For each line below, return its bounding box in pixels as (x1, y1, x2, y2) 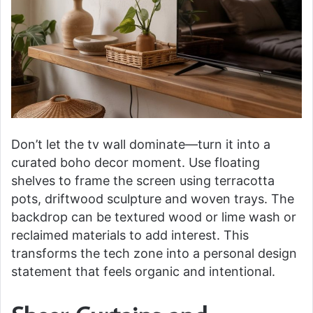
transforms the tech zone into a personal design (11, 245, 297, 261)
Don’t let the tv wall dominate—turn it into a (11, 136, 270, 152)
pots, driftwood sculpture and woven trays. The (11, 191, 294, 206)
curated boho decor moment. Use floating (11, 154, 260, 170)
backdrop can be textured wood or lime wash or (11, 209, 296, 224)
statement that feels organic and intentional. (11, 263, 275, 279)
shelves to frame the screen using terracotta (11, 173, 275, 188)
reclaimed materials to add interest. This (11, 227, 249, 242)
